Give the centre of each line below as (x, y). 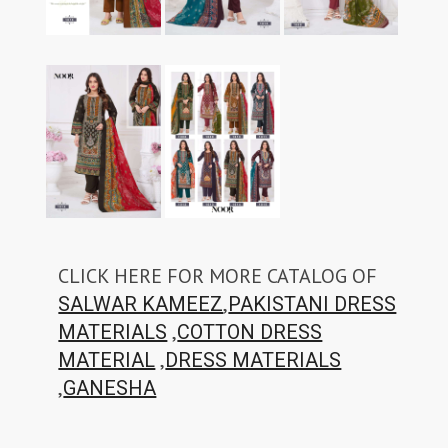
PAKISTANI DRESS (312, 304)
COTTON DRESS (250, 332)
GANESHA (110, 388)
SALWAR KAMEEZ (141, 304)
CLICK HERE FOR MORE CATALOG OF (218, 276)
